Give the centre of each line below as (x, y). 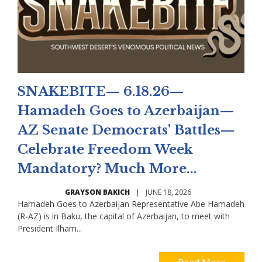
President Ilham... (50, 228)
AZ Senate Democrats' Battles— (126, 130)
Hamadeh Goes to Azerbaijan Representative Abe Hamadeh (131, 204)
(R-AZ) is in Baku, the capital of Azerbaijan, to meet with (124, 216)
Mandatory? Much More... (107, 168)
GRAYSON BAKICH (97, 192)
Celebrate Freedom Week (105, 149)
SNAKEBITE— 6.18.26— (101, 91)
